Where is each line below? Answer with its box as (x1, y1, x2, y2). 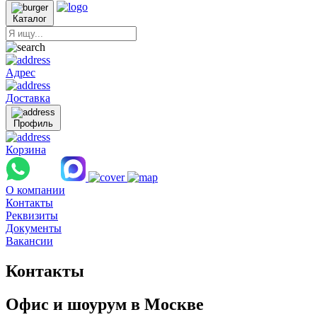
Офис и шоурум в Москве (6, 294, 204, 313)
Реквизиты (6, 209, 58, 221)
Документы (6, 222, 62, 234)
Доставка (6, 92, 50, 104)
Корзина (6, 144, 46, 156)
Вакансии (6, 235, 53, 247)
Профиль (13, 118, 53, 129)
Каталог (13, 13, 47, 24)
